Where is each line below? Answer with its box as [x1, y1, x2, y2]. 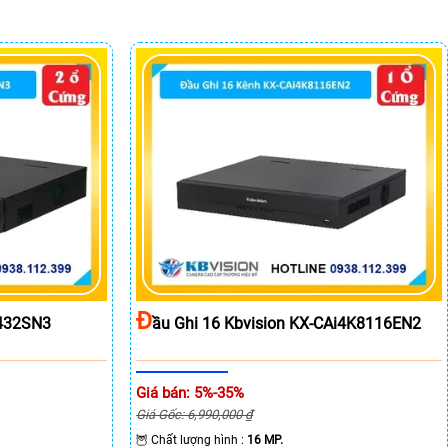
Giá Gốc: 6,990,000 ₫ [136, 406, 254, 422]
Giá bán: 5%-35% [136, 383, 245, 402]
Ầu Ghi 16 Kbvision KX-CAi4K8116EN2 [152, 313, 422, 333]
